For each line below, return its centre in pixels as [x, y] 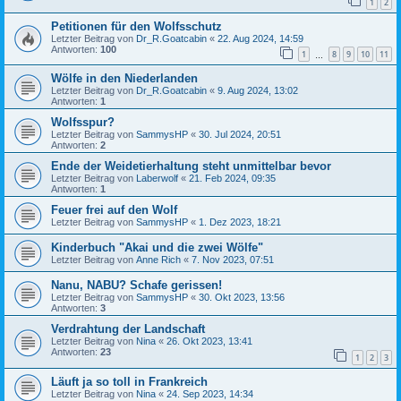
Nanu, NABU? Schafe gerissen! [137, 286]
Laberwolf [157, 179]
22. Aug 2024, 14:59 [260, 38]
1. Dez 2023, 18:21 [240, 222]
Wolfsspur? [83, 123]
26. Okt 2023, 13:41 [209, 341]
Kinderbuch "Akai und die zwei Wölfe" [157, 248]
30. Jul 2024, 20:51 [240, 135]
